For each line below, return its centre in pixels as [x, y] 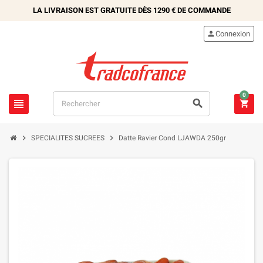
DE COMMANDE [203, 10]
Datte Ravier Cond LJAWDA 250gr [172, 138]
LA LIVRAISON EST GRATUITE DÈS [93, 10]
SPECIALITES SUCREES [68, 138]
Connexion [233, 34]
